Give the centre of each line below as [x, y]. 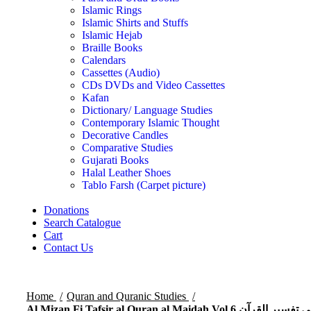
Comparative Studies [127, 148]
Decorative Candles [125, 135]
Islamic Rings [112, 10]
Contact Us [68, 247]
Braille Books [112, 48]
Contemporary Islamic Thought [151, 123]
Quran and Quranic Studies [128, 296]
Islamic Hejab [112, 35]
